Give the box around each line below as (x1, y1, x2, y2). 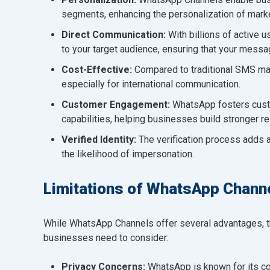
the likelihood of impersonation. (61, 148, 194, 160)
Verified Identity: (61, 133, 139, 145)
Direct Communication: (61, 28, 166, 40)
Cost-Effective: (61, 63, 134, 75)
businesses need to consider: (43, 231, 169, 243)
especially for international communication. (61, 78, 240, 90)
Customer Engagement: (61, 98, 172, 110)
